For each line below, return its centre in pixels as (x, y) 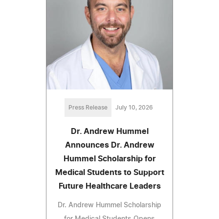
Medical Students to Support (109, 173)
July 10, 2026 (134, 108)
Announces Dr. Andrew (109, 145)
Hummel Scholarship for (109, 159)
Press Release (88, 108)
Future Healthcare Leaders (109, 186)
